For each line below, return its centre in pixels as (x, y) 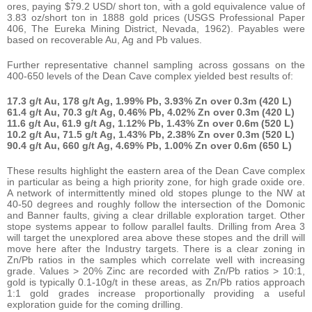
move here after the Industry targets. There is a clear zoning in (156, 249)
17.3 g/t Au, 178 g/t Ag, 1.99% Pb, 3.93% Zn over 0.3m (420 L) (149, 101)
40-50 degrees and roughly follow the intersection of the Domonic (156, 204)
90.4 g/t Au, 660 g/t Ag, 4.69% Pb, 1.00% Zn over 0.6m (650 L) (149, 146)
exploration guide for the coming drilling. (95, 305)
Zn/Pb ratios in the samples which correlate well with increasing (156, 260)
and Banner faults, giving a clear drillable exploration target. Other (156, 216)
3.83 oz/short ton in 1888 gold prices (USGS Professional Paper (156, 18)
